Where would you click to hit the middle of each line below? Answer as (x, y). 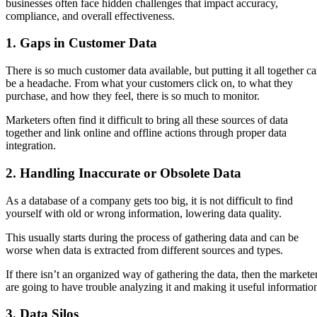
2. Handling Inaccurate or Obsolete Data (123, 173)
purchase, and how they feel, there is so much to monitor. (133, 96)
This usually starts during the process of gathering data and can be (152, 237)
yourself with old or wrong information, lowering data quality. (144, 213)
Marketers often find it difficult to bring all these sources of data (147, 120)
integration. (31, 146)
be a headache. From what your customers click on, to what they (149, 83)
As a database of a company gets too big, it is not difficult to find (149, 200)
